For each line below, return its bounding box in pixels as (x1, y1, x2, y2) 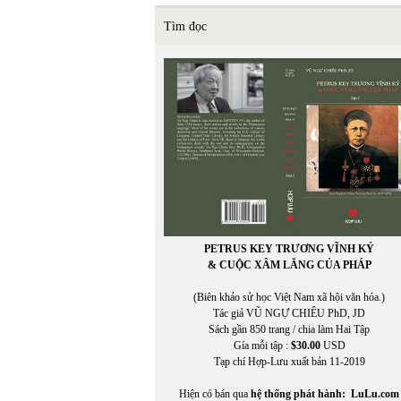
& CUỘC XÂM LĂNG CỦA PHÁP (207, 258, 371, 271)
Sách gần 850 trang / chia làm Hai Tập (209, 322, 370, 336)
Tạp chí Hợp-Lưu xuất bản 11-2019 (213, 354, 365, 368)
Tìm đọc (164, 20, 207, 33)
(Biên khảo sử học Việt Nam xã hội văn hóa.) (193, 290, 385, 303)
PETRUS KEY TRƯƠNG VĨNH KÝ (204, 242, 374, 255)
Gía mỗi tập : (233, 338, 291, 352)
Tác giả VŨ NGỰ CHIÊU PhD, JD (213, 306, 365, 320)
